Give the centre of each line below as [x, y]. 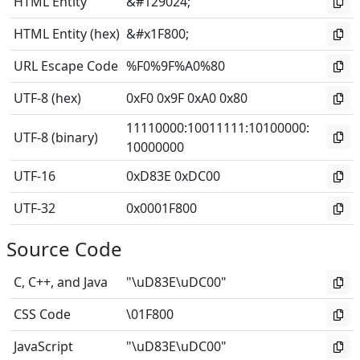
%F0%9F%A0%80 [176, 66]
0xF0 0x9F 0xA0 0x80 [187, 98]
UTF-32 [35, 208]
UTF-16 [35, 176]
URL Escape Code [66, 66]
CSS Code [42, 314]
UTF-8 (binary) [56, 137]
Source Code [64, 249]
